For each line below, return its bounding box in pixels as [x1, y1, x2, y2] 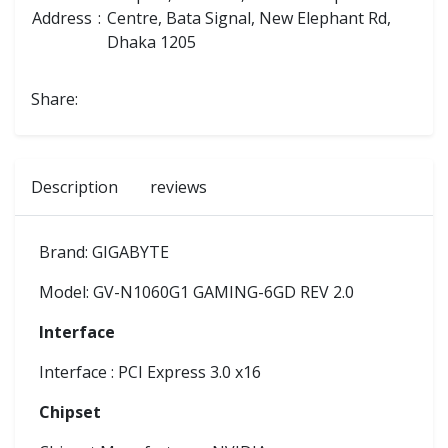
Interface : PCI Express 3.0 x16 [39, 361, 261, 383]
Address [32, 7, 92, 29]
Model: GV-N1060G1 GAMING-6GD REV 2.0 [39, 281, 354, 303]
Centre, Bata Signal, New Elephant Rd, [107, 7, 391, 29]
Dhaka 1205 [107, 31, 196, 53]
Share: [31, 88, 78, 110]
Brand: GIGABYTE [39, 241, 169, 263]
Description [31, 176, 118, 198]
